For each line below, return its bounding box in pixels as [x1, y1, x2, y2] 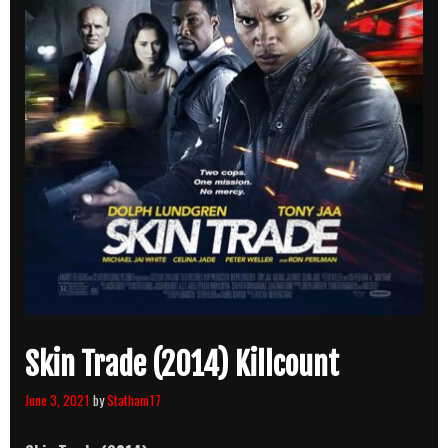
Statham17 [107, 389, 161, 410]
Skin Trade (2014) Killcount [25, 346, 339, 384]
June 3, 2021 [25, 389, 90, 410]
